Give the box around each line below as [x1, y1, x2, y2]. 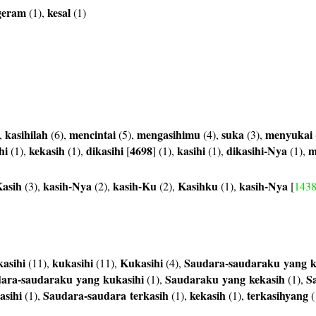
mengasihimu [137, 126, 200, 142]
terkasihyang [247, 287, 308, 303]
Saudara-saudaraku [184, 255, 280, 271]
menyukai [265, 126, 312, 142]
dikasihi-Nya [226, 142, 287, 159]
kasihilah [5, 126, 48, 142]
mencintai [69, 126, 116, 142]
